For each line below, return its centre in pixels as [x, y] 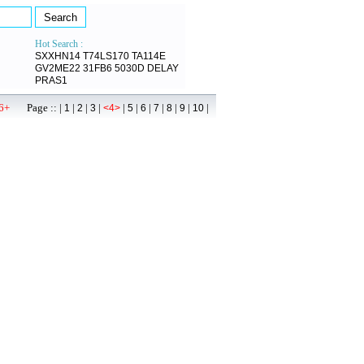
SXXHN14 [58, 56]
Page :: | [37, 108]
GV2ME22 [58, 68]
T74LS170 [106, 56]
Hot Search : [59, 44]
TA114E [149, 56]
